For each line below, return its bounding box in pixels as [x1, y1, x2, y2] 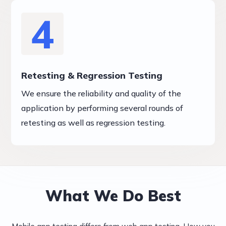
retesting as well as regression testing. [21, 118, 166, 128]
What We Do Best [45, 186, 181, 206]
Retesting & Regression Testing [21, 70, 163, 82]
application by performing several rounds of [21, 103, 184, 114]
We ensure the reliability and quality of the [21, 88, 182, 99]
